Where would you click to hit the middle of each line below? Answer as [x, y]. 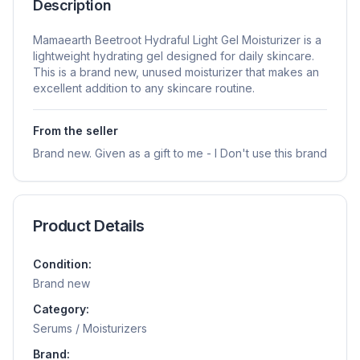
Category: [61, 309]
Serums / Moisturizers [90, 329]
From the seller [76, 131]
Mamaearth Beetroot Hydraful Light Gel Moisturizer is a [177, 40]
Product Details [89, 226]
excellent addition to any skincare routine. [144, 88]
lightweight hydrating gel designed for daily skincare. [174, 56]
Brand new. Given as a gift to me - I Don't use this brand [180, 153]
